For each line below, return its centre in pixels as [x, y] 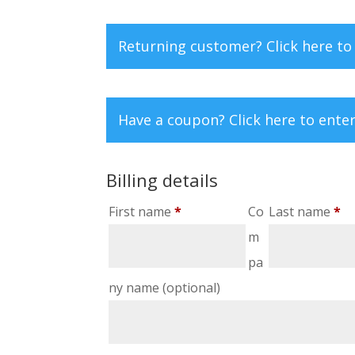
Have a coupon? [174, 119]
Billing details [162, 179]
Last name [301, 211]
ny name [136, 287]
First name [142, 211]
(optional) [192, 287]
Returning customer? [193, 46]
